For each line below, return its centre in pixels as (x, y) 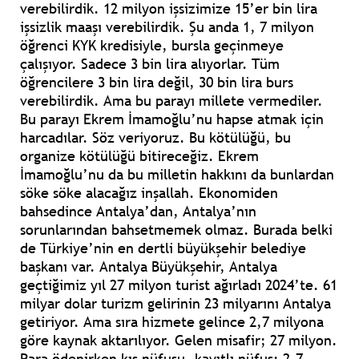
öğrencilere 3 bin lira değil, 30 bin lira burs (157, 83)
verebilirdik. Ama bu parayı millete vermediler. (171, 101)
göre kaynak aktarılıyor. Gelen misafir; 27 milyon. (179, 341)
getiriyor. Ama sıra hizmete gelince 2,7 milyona (172, 322)
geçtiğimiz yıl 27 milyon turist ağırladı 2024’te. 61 (179, 285)
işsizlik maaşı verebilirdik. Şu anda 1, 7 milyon (167, 27)
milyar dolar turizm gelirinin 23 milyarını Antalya (175, 304)
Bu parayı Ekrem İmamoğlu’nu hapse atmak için (172, 119)
